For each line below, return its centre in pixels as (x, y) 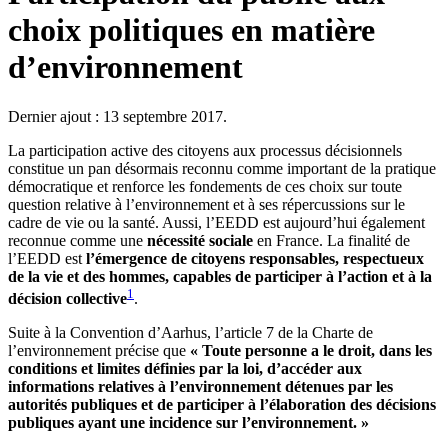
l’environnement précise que (99, 351)
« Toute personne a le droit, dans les (311, 351)
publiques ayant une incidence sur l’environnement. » (188, 423)
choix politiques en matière (191, 30)
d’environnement (125, 67)
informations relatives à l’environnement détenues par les (200, 387)
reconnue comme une (77, 240)
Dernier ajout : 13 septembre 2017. (117, 116)
